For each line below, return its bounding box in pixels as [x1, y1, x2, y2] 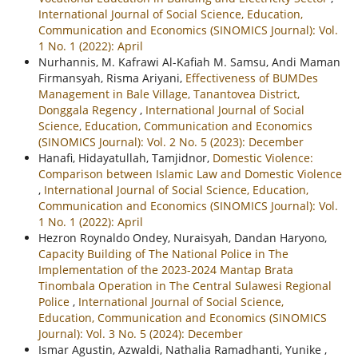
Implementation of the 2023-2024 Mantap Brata [38, 261, 293, 277]
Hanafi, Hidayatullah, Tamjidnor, [38, 149, 213, 165]
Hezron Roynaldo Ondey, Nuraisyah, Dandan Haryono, [38, 229, 327, 245]
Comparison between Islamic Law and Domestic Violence [38, 165, 342, 181]
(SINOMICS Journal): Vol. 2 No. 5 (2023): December [38, 133, 304, 149]
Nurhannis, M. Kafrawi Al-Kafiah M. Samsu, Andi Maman [38, 54, 340, 70]
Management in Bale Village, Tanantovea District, [38, 86, 300, 101]
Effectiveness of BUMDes [185, 70, 318, 86]
